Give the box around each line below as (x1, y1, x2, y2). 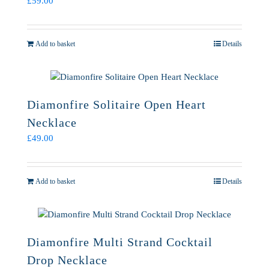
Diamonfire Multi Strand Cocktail (27, 235, 213, 249)
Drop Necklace (27, 253, 107, 267)
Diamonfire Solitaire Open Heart (27, 98, 206, 111)
